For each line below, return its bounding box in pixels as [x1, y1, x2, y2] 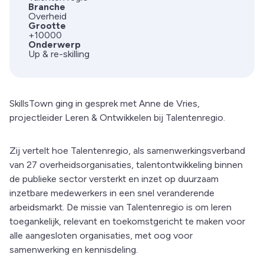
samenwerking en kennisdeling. [9, 244, 138, 256]
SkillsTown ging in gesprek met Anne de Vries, [9, 98, 200, 110]
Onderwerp [28, 39, 81, 51]
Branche [28, 1, 65, 13]
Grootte [28, 20, 66, 32]
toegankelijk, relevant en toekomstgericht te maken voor [9, 216, 245, 227]
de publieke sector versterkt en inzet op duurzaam [9, 173, 219, 185]
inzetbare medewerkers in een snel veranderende [9, 187, 214, 199]
